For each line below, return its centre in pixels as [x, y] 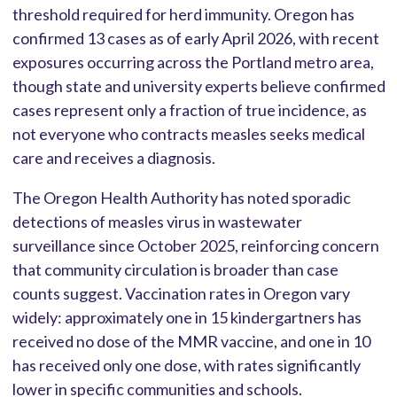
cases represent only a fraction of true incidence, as [189, 109]
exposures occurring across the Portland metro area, [193, 62]
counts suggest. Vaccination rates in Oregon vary [181, 293]
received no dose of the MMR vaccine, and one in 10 [191, 341]
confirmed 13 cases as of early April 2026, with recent [195, 38]
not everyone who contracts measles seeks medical [188, 133]
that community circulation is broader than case [175, 269]
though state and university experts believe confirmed [198, 86]
